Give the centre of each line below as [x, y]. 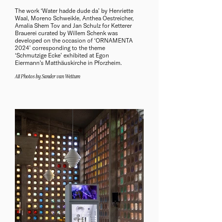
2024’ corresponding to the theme [60, 48]
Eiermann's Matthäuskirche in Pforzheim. [69, 63]
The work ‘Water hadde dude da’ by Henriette [74, 11]
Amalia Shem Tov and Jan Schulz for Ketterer [73, 26]
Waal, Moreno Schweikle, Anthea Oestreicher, [74, 18]
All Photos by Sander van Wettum [48, 77]
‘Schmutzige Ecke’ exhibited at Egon [62, 55]
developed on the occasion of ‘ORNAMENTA [74, 40]
